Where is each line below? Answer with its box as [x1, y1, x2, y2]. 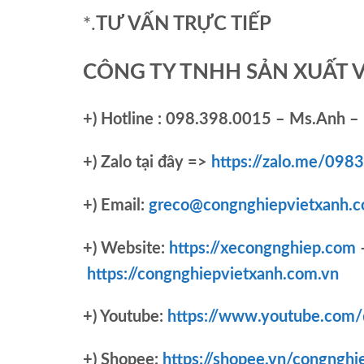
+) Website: [83, 240, 169, 257]
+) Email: [83, 197, 149, 214]
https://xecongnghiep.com [169, 240, 356, 257]
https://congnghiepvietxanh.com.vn [87, 266, 339, 283]
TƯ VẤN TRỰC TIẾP [96, 14, 275, 34]
